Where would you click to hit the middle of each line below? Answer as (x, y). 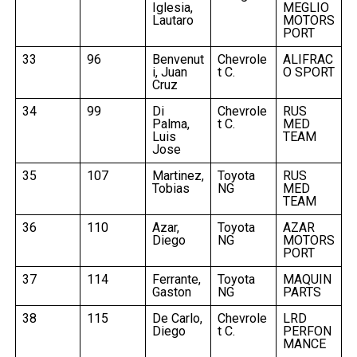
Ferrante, (176, 279)
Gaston (171, 292)
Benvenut (178, 59)
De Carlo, (177, 318)
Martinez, (178, 175)
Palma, (171, 124)
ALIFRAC (308, 59)
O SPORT (308, 72)
